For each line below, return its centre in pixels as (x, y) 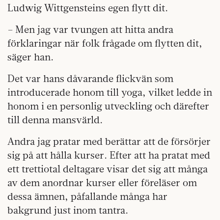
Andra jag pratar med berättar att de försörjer (109, 141)
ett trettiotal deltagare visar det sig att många (108, 168)
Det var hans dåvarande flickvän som (90, 78)
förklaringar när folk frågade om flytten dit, (105, 43)
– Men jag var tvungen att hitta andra (90, 29)
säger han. (30, 56)
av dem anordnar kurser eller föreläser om (102, 182)
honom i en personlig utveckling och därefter (108, 106)
